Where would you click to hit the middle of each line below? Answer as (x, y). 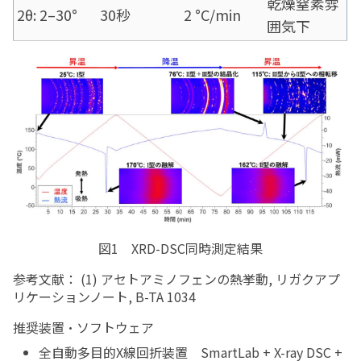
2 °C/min (213, 15)
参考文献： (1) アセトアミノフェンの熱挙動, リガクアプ (177, 279)
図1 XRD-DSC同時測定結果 (180, 249)
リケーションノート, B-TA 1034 (105, 297)
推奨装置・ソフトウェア (84, 328)
